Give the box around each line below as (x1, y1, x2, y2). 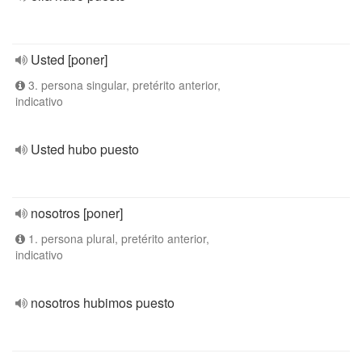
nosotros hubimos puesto (31, 293, 175, 312)
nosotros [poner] (31, 204, 123, 222)
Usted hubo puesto (31, 140, 139, 158)
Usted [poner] (31, 50, 107, 69)
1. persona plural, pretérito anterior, (25, 230, 209, 246)
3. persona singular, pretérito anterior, (25, 77, 221, 93)
